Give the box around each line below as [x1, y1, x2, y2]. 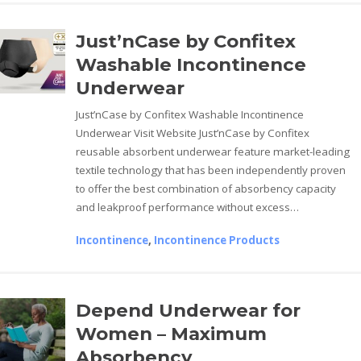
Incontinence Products [154, 232, 280, 247]
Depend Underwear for [76, 298, 301, 322]
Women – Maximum [76, 322, 268, 345]
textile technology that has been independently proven [76, 162, 346, 177]
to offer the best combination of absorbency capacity [76, 180, 337, 196]
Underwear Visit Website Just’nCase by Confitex [76, 125, 310, 140]
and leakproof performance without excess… [76, 199, 300, 214]
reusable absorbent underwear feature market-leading [76, 143, 351, 159]
